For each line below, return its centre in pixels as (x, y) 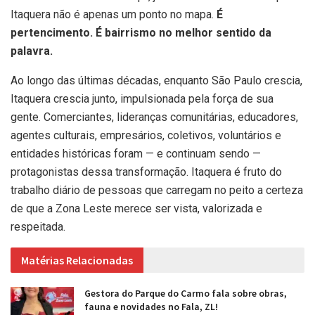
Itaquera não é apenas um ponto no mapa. (114, 14)
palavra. (32, 51)
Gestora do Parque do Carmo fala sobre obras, (186, 293)
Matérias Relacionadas (77, 260)
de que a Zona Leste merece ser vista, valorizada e (136, 208)
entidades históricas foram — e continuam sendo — (136, 153)
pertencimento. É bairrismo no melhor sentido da (141, 32)
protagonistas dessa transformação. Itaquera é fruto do (146, 172)
